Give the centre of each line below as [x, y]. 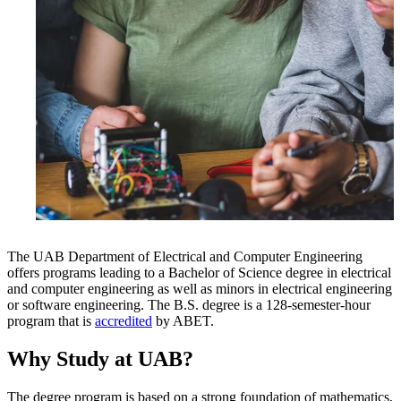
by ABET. [183, 321]
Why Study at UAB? [100, 359]
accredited [124, 321]
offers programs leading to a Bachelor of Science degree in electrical [199, 273]
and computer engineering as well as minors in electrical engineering [200, 289]
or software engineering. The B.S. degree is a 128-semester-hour [189, 305]
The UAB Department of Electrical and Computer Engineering [185, 257]
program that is [51, 321]
